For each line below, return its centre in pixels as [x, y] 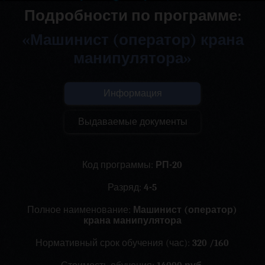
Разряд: [126, 188]
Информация [132, 93]
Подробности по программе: [132, 16]
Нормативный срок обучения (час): [114, 243]
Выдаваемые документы [132, 122]
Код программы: [119, 165]
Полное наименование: [80, 210]
